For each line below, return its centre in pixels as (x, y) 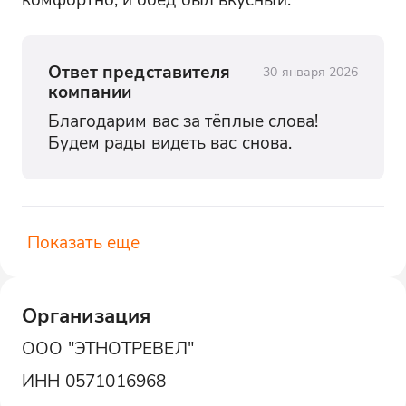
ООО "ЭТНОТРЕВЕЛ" (107, 347)
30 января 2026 (311, 71)
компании (90, 91)
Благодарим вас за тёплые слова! (183, 121)
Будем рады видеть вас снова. (170, 142)
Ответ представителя (139, 71)
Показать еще (83, 242)
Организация (86, 314)
